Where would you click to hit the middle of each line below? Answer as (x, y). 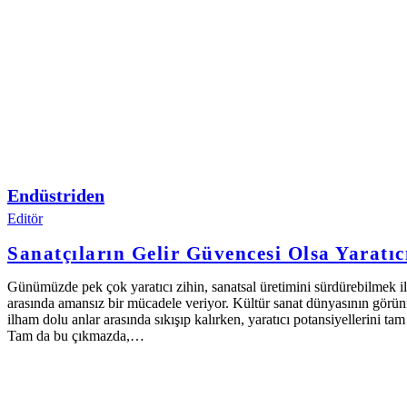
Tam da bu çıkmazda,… (76, 335)
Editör (25, 218)
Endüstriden (56, 195)
